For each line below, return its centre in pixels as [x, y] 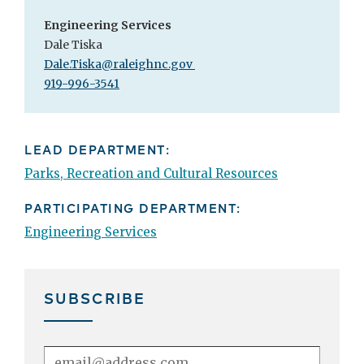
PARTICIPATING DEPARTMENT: [133, 207]
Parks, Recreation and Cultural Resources [151, 173]
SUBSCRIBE [95, 297]
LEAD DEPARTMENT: [97, 149]
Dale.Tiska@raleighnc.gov [119, 64]
